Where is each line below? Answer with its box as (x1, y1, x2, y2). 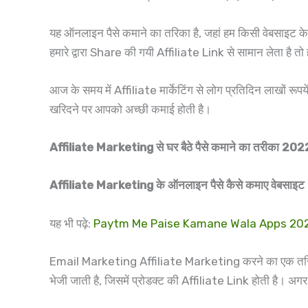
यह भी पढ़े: (49, 216, 93, 230)
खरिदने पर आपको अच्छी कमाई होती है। (49, 102, 211, 116)
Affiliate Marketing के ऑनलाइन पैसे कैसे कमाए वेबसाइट (49, 178, 305, 192)
